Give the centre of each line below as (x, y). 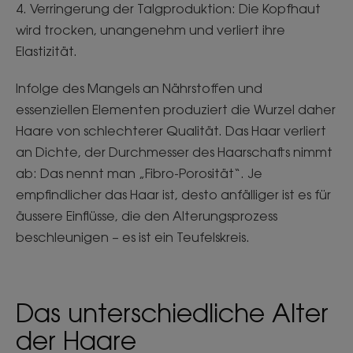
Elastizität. (48, 51)
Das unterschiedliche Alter (172, 312)
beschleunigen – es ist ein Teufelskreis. (134, 237)
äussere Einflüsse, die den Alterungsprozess (147, 216)
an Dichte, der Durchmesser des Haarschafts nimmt (174, 152)
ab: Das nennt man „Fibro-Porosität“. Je (139, 173)
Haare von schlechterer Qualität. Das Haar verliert (171, 131)
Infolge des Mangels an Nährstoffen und (139, 88)
